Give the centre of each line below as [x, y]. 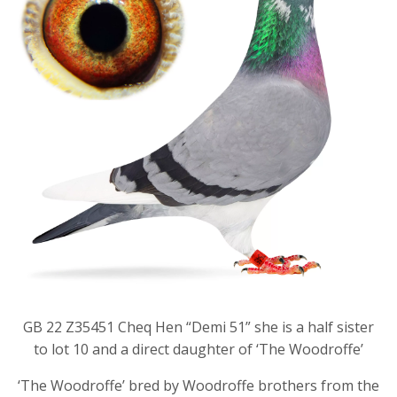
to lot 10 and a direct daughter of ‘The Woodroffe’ [198, 349]
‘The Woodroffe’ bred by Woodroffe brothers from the [198, 385]
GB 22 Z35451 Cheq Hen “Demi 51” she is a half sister [198, 327]
